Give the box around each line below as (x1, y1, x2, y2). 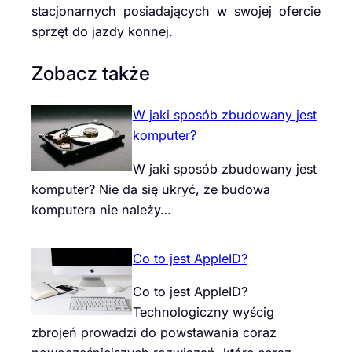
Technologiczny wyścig (132, 304, 274, 320)
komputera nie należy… (31, 201, 171, 218)
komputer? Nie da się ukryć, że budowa (31, 181, 270, 197)
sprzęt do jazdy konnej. (31, 24, 173, 40)
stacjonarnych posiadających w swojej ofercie (31, 3, 321, 20)
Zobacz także (31, 60, 150, 85)
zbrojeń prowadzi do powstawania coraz (31, 324, 277, 340)
